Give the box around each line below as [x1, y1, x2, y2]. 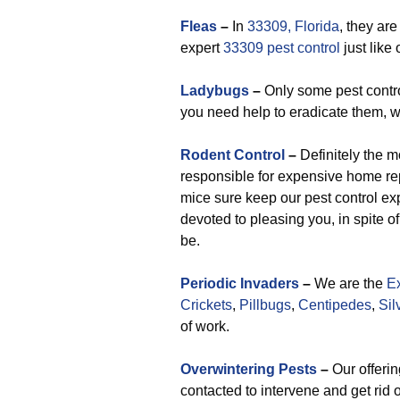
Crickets [180, 297, 232, 312]
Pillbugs [239, 297, 291, 312]
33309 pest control [223, 40, 340, 55]
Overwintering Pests [180, 362, 317, 377]
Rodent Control [180, 147, 288, 162]
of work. [180, 319, 229, 334]
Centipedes [298, 297, 371, 312]
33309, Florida [247, 19, 339, 34]
